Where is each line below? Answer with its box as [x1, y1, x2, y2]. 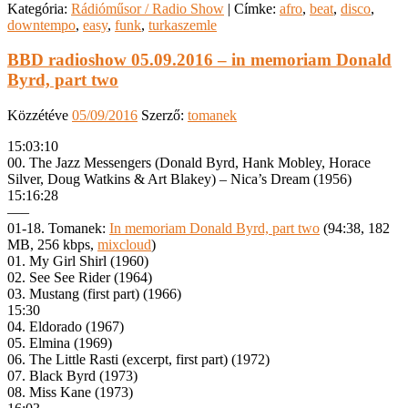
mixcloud [97, 237, 151, 253]
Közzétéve [7, 107, 72, 124]
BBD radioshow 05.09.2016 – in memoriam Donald [7, 50, 392, 70]
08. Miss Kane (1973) [7, 384, 133, 401]
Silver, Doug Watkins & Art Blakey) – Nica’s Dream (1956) [7, 171, 352, 188]
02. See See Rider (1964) [7, 270, 152, 286]
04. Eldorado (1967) [7, 319, 124, 335]
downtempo [7, 16, 76, 33]
